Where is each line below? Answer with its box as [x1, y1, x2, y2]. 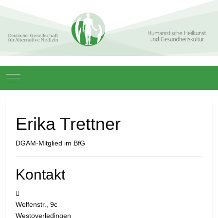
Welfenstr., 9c [16, 200, 57, 209]
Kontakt [16, 166, 65, 183]
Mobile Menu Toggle [13, 73, 75, 81]
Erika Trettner [16, 114, 121, 134]
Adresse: [19, 189, 49, 197]
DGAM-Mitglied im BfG [16, 139, 85, 147]
